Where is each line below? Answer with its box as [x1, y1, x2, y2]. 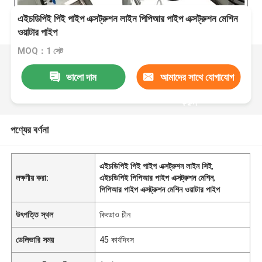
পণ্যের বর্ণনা [10, 123, 49, 136]
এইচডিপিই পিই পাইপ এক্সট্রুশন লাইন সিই [99, 161, 212, 171]
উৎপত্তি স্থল [16, 209, 54, 219]
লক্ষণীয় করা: [16, 173, 49, 182]
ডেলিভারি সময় [16, 235, 54, 244]
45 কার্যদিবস [99, 235, 135, 244]
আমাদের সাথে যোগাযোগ [160, 71, 234, 83]
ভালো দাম [66, 71, 97, 83]
